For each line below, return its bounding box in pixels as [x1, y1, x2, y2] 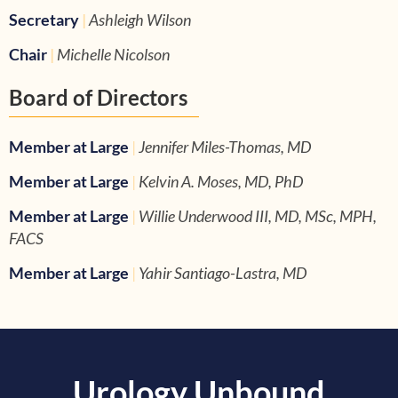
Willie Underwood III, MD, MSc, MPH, [139, 206, 377, 226]
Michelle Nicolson [57, 44, 170, 64]
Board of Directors [9, 84, 187, 110]
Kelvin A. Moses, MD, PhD [139, 171, 303, 191]
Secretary [9, 10, 79, 29]
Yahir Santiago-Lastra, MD [139, 263, 306, 283]
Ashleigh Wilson [89, 10, 191, 29]
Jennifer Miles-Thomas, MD [139, 137, 311, 156]
